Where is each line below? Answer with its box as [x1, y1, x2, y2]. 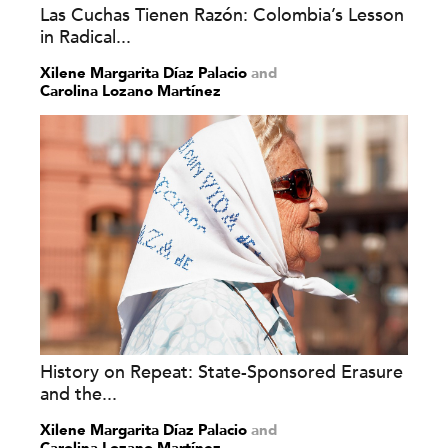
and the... [40, 382, 117, 407]
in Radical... [40, 25, 131, 50]
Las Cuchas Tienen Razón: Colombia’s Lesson [40, 3, 404, 28]
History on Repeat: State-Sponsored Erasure [40, 360, 403, 385]
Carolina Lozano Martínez [40, 81, 221, 101]
